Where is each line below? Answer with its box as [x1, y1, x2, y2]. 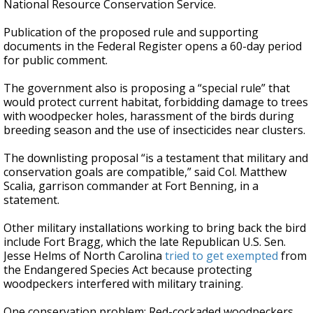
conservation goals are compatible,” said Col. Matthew [3, 164, 286, 180]
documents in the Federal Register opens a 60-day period [3, 38, 302, 54]
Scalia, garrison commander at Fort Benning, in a [3, 178, 259, 194]
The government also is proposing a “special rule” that [3, 80, 290, 96]
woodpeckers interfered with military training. [3, 276, 243, 291]
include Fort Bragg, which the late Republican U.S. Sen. [3, 234, 286, 249]
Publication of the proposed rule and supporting [3, 24, 259, 40]
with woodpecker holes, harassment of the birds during [3, 108, 294, 124]
